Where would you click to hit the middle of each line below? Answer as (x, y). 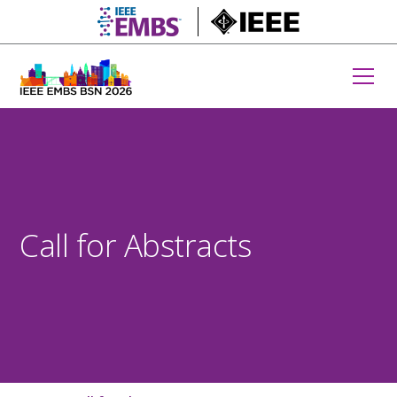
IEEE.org (323, 23)
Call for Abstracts (136, 245)
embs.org (208, 23)
